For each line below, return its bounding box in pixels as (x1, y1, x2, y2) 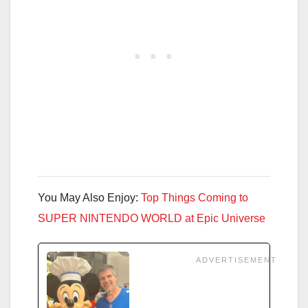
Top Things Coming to (141, 191, 248, 203)
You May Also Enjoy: (38, 191, 141, 203)
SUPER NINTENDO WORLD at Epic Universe (38, 212, 265, 224)
